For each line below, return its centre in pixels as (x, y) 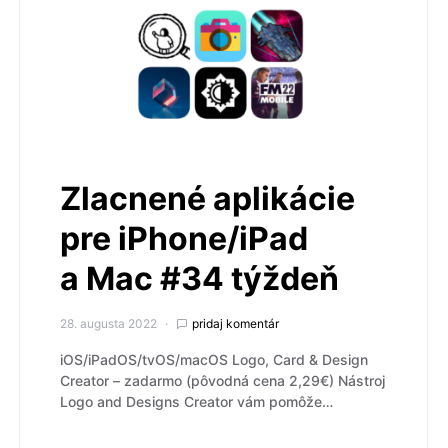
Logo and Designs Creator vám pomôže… (196, 401)
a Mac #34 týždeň (199, 278)
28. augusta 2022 (108, 323)
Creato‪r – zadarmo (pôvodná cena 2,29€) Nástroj (222, 380)
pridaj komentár (235, 323)
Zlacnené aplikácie (207, 198)
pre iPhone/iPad (184, 238)
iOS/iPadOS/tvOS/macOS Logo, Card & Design (214, 359)
